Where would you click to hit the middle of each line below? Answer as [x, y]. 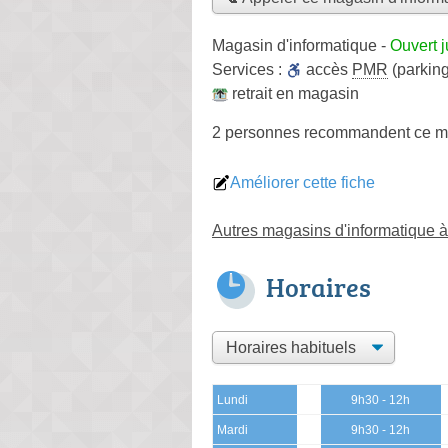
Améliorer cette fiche [302, 182]
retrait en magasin [295, 93]
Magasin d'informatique [294, 45]
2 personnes [258, 132]
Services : [249, 69]
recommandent [357, 132]
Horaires [318, 286]
